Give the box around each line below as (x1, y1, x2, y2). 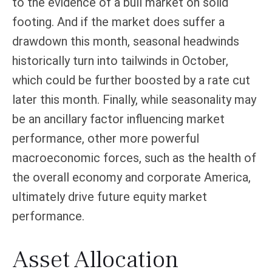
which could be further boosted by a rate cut (12, 72, 250, 87)
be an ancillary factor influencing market (12, 111, 225, 126)
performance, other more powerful (12, 131, 199, 146)
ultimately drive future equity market (12, 189, 207, 204)
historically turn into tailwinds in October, (12, 53, 228, 68)
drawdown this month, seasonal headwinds (12, 33, 239, 49)
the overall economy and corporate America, (12, 169, 251, 185)
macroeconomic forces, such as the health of (12, 150, 256, 165)
